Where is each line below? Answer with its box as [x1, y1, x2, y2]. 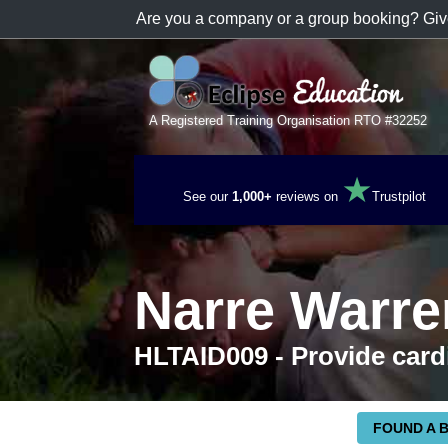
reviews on [271, 188, 342, 204]
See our [182, 188, 232, 204]
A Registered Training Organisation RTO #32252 [149, 113, 428, 128]
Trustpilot [371, 188, 426, 204]
